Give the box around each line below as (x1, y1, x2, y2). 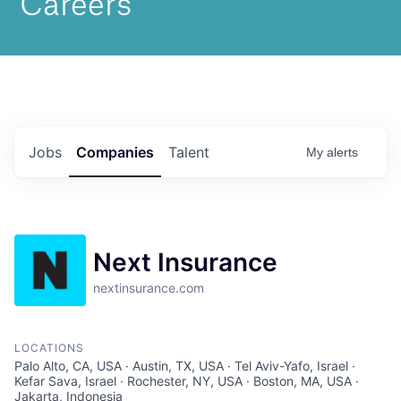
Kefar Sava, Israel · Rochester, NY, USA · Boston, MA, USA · (14, 373, 359, 388)
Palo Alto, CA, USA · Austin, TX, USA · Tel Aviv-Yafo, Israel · (14, 358, 355, 373)
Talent (168, 143, 209, 161)
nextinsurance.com (93, 280, 204, 295)
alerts (327, 145, 358, 159)
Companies (76, 143, 154, 161)
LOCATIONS (14, 341, 84, 354)
